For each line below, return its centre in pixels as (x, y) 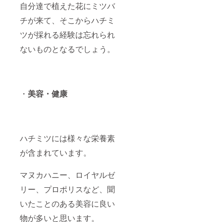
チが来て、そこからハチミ (67, 20)
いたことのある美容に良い (67, 204)
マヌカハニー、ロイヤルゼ (67, 175)
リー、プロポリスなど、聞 (67, 189)
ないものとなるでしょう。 (67, 49)
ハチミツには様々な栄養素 (67, 138)
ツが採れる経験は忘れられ (67, 35)
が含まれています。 (55, 153)
